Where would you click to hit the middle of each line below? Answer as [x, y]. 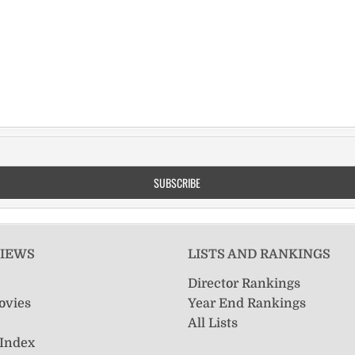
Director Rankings [244, 283]
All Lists [212, 323]
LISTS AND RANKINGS [259, 255]
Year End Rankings [246, 303]
